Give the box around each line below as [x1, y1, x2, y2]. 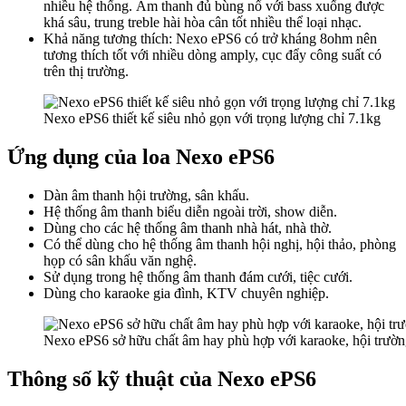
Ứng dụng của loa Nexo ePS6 [7, 145, 275, 169]
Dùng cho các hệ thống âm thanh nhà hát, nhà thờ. [43, 220, 332, 237]
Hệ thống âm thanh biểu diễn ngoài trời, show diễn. [43, 204, 337, 220]
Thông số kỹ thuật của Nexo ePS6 [7, 366, 316, 391]
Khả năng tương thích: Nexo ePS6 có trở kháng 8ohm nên [43, 31, 377, 47]
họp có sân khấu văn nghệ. [43, 253, 197, 269]
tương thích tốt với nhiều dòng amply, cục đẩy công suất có [43, 47, 382, 63]
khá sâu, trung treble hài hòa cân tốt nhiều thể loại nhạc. [43, 14, 362, 31]
